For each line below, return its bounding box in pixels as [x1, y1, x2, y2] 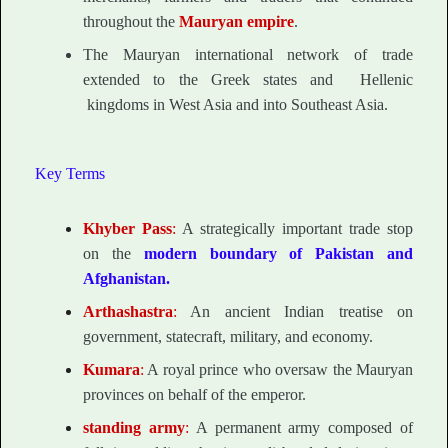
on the [83, 245, 144, 263]
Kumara [83, 361, 140, 379]
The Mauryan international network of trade [83, 46, 413, 64]
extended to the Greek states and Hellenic [83, 71, 413, 89]
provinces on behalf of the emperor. [83, 386, 306, 404]
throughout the [83, 13, 179, 31]
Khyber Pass [83, 220, 172, 238]
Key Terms [35, 165, 105, 183]
